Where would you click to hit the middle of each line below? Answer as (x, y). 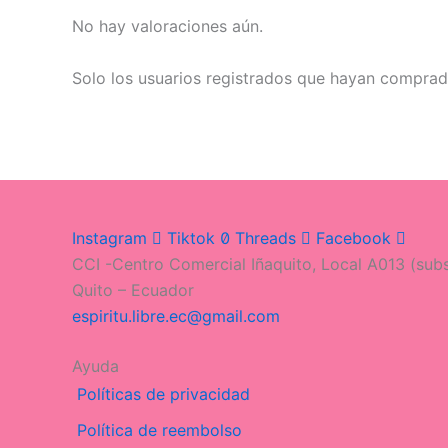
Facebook (353, 238)
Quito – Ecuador (133, 290)
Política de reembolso (159, 430)
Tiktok (191, 238)
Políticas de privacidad (163, 394)
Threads (265, 238)
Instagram (109, 238)
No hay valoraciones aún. (167, 26)
